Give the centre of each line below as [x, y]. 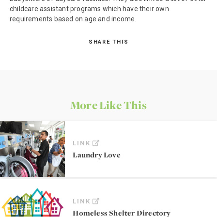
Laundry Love [97, 155]
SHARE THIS [108, 42]
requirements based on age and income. [73, 19]
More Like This [108, 105]
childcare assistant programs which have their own [89, 9]
